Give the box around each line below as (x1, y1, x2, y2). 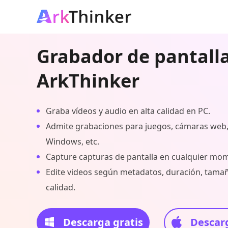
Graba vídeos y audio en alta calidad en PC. (46, 105, 210, 117)
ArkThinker (37, 68, 139, 93)
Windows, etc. (46, 136, 99, 147)
